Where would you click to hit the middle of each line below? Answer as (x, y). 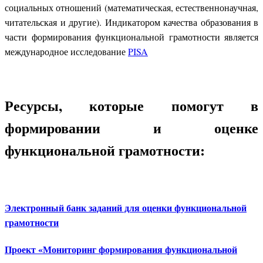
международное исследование (66, 51)
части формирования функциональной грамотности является (131, 36)
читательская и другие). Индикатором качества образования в (131, 22)
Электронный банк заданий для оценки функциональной (126, 207)
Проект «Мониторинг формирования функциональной (121, 249)
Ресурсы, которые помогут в (131, 105)
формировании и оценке (131, 127)
